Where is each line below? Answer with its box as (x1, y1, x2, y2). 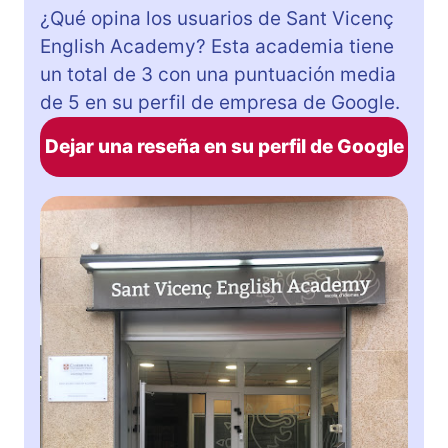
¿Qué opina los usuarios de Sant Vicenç (40, 6, 394, 30)
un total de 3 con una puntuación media (40, 62, 396, 86)
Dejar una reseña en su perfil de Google (44, 134, 404, 158)
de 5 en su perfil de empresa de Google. (40, 90, 400, 114)
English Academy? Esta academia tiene (40, 34, 394, 58)
